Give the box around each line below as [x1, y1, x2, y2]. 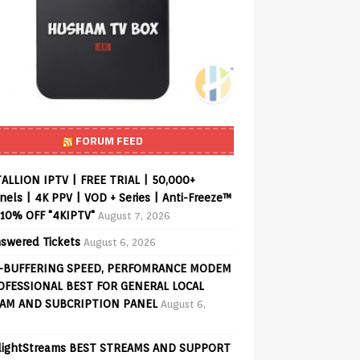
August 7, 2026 [97, 209, 170, 222]
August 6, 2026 [83, 235, 156, 248]
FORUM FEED [76, 131, 144, 149]
